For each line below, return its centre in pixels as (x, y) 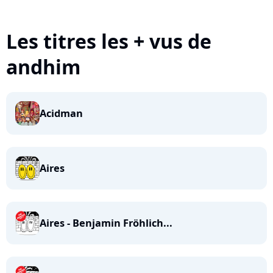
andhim (43, 67)
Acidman (61, 113)
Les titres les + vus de (109, 41)
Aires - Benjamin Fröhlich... (106, 223)
